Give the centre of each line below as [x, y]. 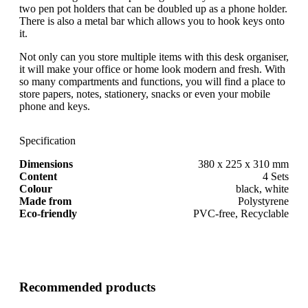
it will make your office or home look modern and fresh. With [152, 69]
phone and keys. [55, 106]
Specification [47, 140]
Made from [45, 201]
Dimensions [46, 164]
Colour [36, 188]
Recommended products [87, 287]
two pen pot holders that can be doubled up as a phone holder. [153, 8]
